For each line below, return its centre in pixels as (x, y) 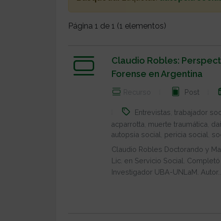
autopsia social (136, 134)
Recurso (137, 92)
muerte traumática (178, 124)
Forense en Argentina (157, 74)
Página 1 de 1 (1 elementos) (117, 26)
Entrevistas (153, 112)
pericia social (186, 134)
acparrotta (128, 124)
